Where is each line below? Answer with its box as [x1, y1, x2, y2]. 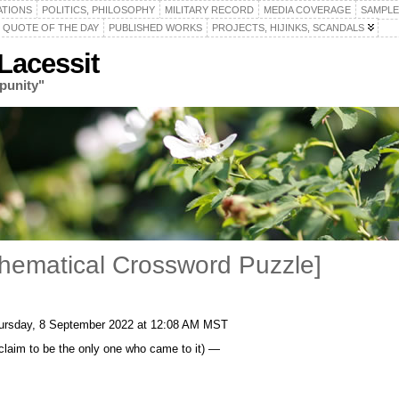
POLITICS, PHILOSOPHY [42, 4, 155, 15]
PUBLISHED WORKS [109, 22, 202, 33]
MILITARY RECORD [165, 4, 254, 15]
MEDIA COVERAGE [264, 4, 351, 15]
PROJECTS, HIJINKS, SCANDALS [212, 22, 364, 33]
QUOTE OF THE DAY [3, 22, 99, 33]
